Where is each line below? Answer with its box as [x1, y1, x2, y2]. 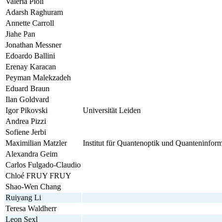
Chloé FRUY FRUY [5, 171, 71, 180]
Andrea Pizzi [5, 116, 46, 125]
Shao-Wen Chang [5, 182, 61, 191]
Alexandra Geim [5, 149, 57, 158]
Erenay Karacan [5, 62, 56, 71]
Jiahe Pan [5, 29, 35, 38]
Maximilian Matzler [5, 138, 67, 147]
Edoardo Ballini [5, 51, 55, 60]
